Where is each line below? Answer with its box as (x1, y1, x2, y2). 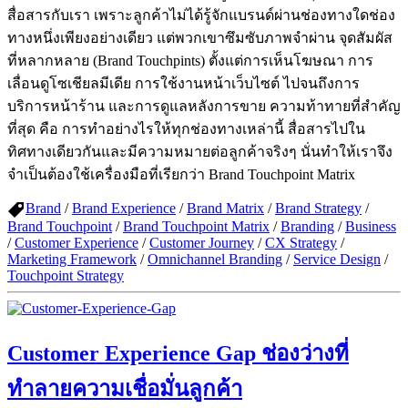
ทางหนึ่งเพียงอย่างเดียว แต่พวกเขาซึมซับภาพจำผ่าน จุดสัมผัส (7, 29, 393, 46)
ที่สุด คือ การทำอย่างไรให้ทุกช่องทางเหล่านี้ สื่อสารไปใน (7, 120, 365, 137)
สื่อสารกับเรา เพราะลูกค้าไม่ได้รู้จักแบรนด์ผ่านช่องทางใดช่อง (7, 6, 395, 23)
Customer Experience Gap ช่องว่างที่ (7, 341, 349, 365)
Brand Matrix (187, 199, 264, 216)
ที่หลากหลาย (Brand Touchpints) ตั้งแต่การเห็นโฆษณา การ (7, 52, 373, 68)
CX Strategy (265, 234, 337, 250)
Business (345, 218, 396, 234)
